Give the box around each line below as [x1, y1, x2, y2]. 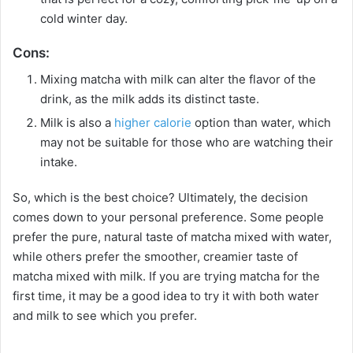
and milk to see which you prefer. [13, 307, 197, 323]
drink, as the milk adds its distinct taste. [40, 91, 259, 106]
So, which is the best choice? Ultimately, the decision [13, 189, 308, 205]
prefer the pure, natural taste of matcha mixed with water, [13, 229, 332, 244]
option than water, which [191, 114, 331, 130]
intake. [40, 154, 77, 169]
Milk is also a [40, 114, 114, 130]
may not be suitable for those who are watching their [40, 134, 333, 150]
